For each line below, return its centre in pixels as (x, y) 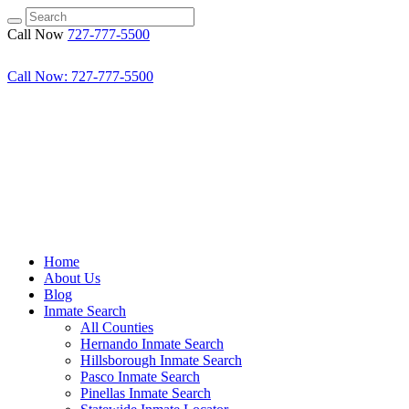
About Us (72, 278)
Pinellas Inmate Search (146, 393)
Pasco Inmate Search (140, 377)
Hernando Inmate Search (152, 344)
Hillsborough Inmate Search (161, 360)
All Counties (117, 327)
